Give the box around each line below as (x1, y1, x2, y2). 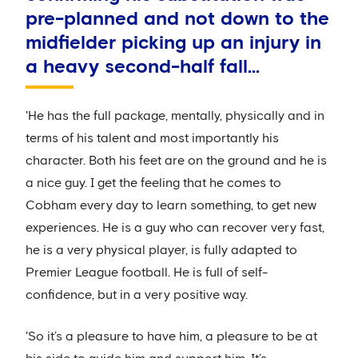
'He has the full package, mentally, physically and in (26, 109, 324, 123)
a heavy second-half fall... (26, 58, 260, 78)
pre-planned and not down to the (26, 10, 329, 30)
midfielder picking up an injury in (26, 34, 321, 54)
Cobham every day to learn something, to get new (26, 199, 316, 213)
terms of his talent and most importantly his (26, 132, 279, 145)
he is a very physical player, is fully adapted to (26, 244, 297, 257)
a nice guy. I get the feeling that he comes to (26, 177, 281, 190)
